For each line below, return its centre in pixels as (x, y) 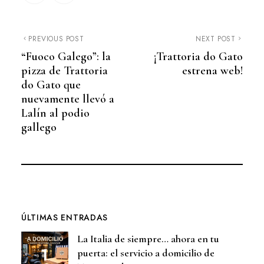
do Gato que (51, 85)
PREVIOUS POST (56, 39)
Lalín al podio (55, 113)
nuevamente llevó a (67, 99)
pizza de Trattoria (64, 71)
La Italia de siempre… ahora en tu (148, 239)
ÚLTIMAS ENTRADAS (65, 217)
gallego (39, 127)
